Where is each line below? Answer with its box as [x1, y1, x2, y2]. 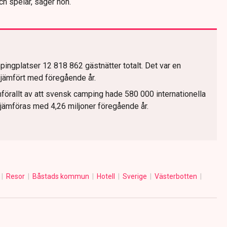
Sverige [122, 172, 148, 181]
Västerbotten [154, 172, 199, 181]
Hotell [96, 172, 117, 181]
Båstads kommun [32, 172, 91, 181]
